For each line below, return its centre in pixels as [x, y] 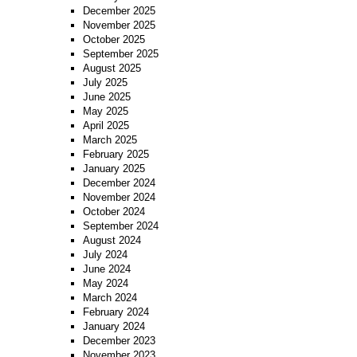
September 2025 [120, 54]
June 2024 [106, 269]
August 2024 [112, 241]
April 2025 [106, 126]
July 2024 [105, 255]
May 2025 [105, 112]
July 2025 [105, 83]
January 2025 [114, 169]
